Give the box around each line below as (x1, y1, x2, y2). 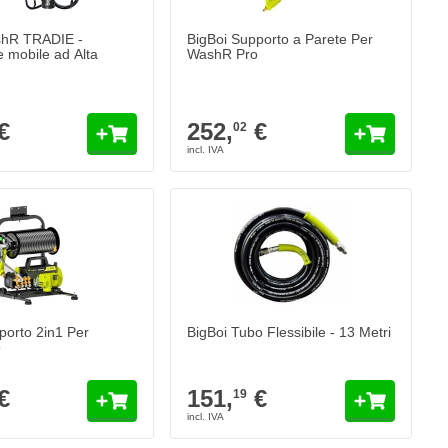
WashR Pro (187, 46, 259, 62)
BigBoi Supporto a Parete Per (187, 31, 374, 47)
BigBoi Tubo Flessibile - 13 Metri (187, 324, 392, 340)
